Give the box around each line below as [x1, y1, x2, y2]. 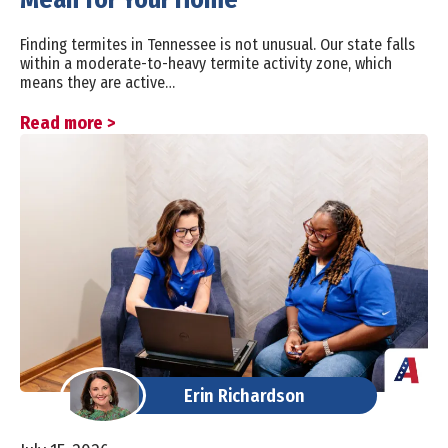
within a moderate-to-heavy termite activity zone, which [20, 54, 392, 74]
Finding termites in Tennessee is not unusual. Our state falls [20, 35, 415, 55]
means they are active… [20, 73, 175, 93]
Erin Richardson [183, 384, 305, 407]
